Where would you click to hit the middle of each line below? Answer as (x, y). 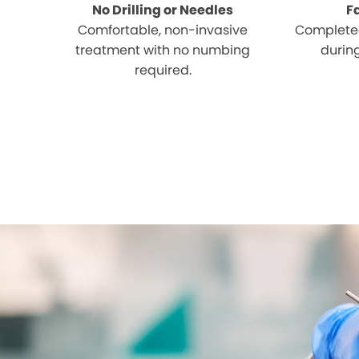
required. (163, 70)
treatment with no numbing (163, 50)
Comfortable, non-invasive (163, 30)
